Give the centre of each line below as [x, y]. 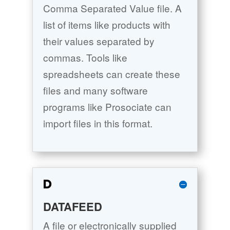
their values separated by [99, 41]
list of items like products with [107, 25]
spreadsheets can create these [111, 74]
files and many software [95, 90]
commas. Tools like [85, 57]
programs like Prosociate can [107, 107]
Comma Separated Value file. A [112, 8]
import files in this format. [98, 123]
